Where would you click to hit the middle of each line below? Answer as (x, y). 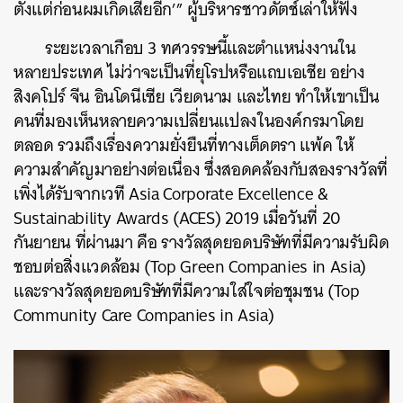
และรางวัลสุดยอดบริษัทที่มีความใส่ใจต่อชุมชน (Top (187, 291)
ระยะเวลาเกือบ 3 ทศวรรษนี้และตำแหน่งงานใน (201, 48)
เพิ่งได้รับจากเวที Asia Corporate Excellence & (171, 194)
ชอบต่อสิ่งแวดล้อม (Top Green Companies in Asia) (190, 267)
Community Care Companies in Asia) (144, 315)
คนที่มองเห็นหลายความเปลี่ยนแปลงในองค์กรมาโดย (189, 121)
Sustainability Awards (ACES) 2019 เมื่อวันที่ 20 (177, 218)
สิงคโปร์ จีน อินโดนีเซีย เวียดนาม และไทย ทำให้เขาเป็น (197, 97)
